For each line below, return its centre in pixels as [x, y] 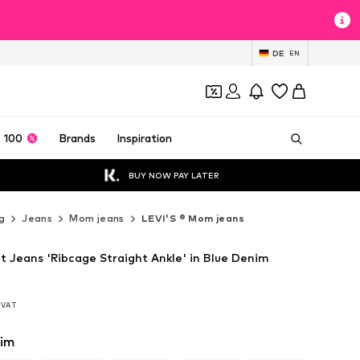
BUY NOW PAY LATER [174, 175]
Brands [78, 138]
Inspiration [144, 138]
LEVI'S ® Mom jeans [193, 218]
